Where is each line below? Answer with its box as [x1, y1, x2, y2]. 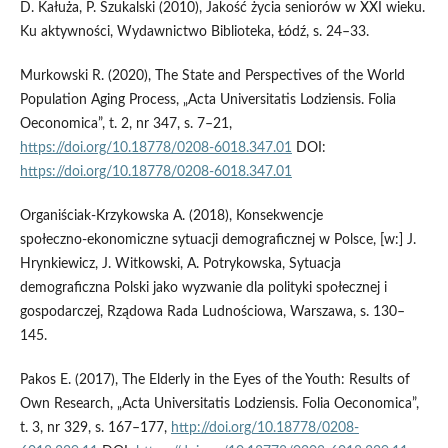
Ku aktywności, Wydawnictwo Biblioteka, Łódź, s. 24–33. [19, 25, 369, 40]
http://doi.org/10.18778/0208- [170, 421, 359, 436]
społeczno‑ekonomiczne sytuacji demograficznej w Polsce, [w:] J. [19, 233, 416, 248]
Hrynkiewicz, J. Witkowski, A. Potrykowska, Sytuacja [19, 257, 341, 272]
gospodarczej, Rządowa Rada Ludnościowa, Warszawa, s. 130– [19, 305, 405, 320]
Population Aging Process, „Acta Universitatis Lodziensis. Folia [19, 93, 396, 108]
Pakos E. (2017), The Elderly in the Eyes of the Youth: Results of [19, 373, 410, 388]
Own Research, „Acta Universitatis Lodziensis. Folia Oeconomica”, [19, 397, 419, 412]
